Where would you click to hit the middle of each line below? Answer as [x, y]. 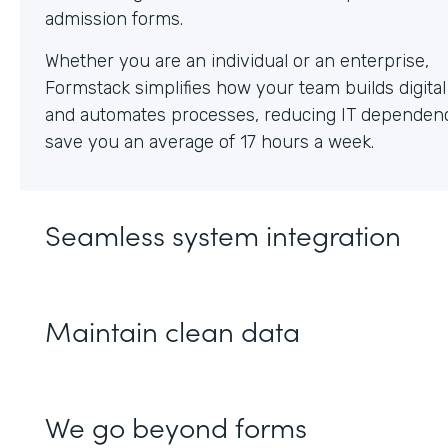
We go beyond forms [176, 425]
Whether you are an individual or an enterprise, [237, 60]
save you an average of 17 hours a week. [209, 141]
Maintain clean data [172, 329]
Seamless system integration [223, 233]
